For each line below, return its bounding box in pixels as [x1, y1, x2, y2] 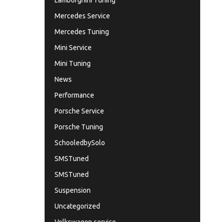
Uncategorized [54, 202, 100, 210]
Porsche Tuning [54, 123, 103, 131]
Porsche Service [54, 107, 104, 115]
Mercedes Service [54, 12, 110, 20]
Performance [54, 91, 94, 99]
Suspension [54, 186, 91, 194]
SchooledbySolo [54, 139, 105, 147]
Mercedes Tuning [54, 28, 109, 36]
